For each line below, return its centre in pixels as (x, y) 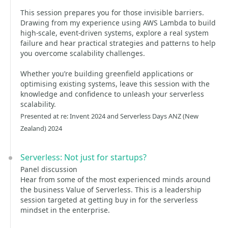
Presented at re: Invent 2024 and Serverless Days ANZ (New (109, 116)
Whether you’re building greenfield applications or (107, 74)
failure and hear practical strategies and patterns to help (118, 43)
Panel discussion (49, 169)
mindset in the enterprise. (65, 210)
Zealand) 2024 (41, 128)
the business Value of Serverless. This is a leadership (111, 190)
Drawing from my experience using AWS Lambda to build (118, 23)
